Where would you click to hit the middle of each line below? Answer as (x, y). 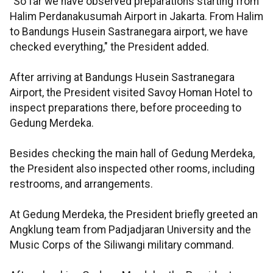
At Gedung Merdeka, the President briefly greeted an (134, 214)
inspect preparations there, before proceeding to (126, 108)
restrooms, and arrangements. (81, 184)
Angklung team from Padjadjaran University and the (130, 230)
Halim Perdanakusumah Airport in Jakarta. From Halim (136, 16)
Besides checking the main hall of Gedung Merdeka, (132, 154)
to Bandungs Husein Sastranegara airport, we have (129, 32)
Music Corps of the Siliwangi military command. (122, 245)
